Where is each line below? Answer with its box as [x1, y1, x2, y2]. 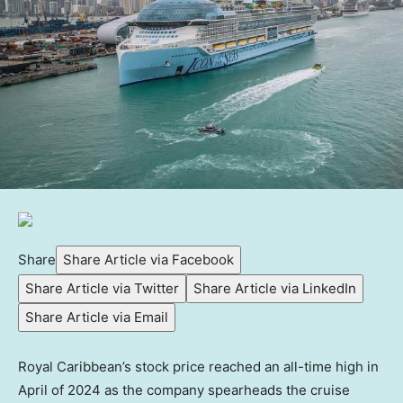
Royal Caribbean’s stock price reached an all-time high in [18, 358, 379, 376]
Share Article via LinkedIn [193, 280, 356, 298]
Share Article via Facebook [63, 251, 234, 269]
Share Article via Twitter [25, 280, 179, 298]
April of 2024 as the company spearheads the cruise [18, 381, 350, 399]
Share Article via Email [25, 309, 168, 327]
